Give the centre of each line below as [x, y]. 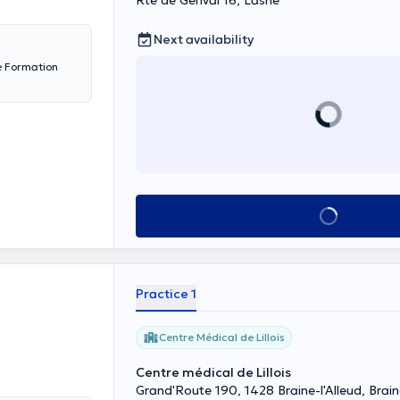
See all [328, 216]
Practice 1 [166, 294]
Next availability [204, 39]
